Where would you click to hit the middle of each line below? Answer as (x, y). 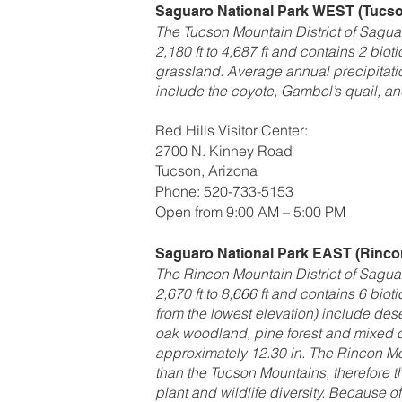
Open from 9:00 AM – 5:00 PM (250, 211)
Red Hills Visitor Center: (232, 130)
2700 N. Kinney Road (224, 150)
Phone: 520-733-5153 (224, 191)
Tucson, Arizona (206, 170)
